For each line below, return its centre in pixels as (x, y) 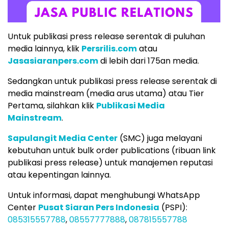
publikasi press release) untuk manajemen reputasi (110, 162)
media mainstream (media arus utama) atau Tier (106, 93)
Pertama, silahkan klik (52, 105)
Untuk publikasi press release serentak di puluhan (106, 36)
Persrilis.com (109, 48)
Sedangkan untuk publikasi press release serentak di (112, 81)
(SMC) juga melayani (160, 138)
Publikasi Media (131, 105)
